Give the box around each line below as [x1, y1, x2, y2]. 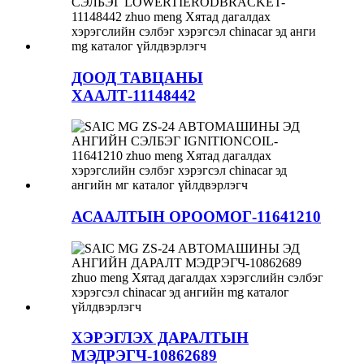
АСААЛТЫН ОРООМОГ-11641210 [71, 208, 321, 225]
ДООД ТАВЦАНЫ [71, 68, 203, 86]
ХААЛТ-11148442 [71, 86, 196, 104]
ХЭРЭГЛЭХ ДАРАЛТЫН [71, 329, 249, 347]
